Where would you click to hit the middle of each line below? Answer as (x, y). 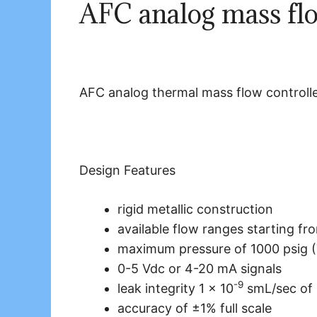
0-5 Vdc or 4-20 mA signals (200, 269)
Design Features (127, 171)
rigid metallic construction (195, 209)
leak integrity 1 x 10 (175, 289)
